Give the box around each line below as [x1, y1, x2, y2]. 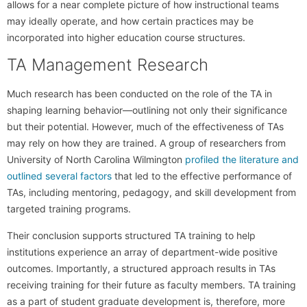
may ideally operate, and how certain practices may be [7, 15, 254, 27]
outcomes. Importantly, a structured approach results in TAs [7, 262, 275, 274]
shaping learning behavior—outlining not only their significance [7, 104, 287, 116]
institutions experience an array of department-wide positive [7, 245, 278, 258]
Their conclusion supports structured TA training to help [7, 229, 256, 241]
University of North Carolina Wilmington [7, 153, 185, 166]
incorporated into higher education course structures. [7, 32, 245, 43]
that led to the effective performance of [112, 170, 292, 182]
